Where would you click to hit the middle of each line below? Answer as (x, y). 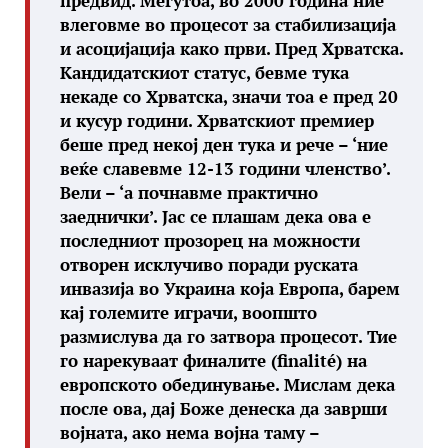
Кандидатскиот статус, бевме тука (204, 72)
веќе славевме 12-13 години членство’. (225, 168)
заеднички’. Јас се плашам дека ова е (215, 216)
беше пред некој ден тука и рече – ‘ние (224, 144)
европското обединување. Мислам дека (227, 384)
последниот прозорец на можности (210, 240)
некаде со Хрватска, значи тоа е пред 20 (229, 96)
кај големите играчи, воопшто (188, 312)
